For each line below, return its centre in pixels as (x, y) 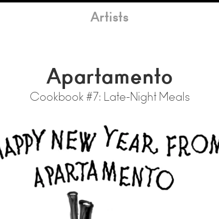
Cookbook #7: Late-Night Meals (109, 98)
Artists (109, 19)
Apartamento (109, 79)
